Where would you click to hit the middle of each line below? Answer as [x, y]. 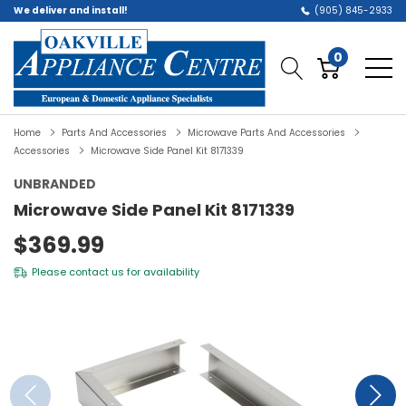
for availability [162, 272]
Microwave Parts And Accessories [266, 133]
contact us [97, 272]
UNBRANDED [55, 184]
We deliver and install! [71, 10]
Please [50, 272]
